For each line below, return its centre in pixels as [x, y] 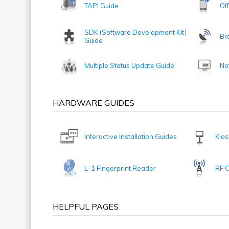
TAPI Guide [101, 6]
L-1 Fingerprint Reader [120, 168]
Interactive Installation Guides [131, 136]
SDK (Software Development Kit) [135, 32]
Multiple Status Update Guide [129, 65]
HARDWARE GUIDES [94, 103]
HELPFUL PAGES [86, 207]
